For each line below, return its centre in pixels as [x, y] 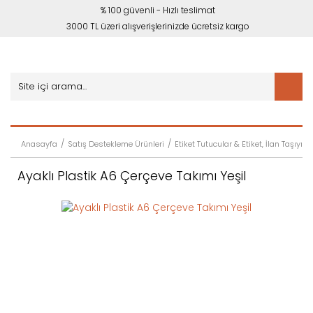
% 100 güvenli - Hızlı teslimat [158, 10]
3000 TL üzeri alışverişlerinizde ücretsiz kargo [158, 26]
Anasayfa [39, 144]
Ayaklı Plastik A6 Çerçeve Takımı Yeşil [132, 176]
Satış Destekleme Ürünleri [116, 144]
